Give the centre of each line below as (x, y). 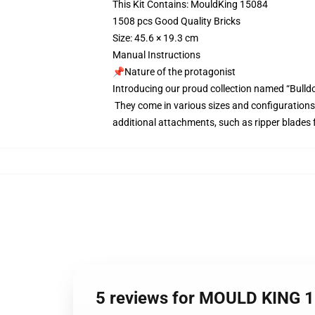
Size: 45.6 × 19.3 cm (155, 38)
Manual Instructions (156, 55)
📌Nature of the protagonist (174, 72)
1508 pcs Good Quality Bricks (176, 21)
